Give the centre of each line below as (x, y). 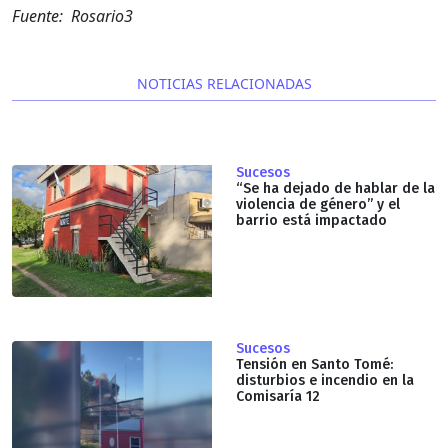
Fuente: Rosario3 (72, 16)
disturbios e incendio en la (325, 381)
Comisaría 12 (278, 397)
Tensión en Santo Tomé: (314, 365)
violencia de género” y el (318, 205)
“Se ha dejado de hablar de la (335, 189)
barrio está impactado (311, 221)
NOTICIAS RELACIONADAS (224, 84)
